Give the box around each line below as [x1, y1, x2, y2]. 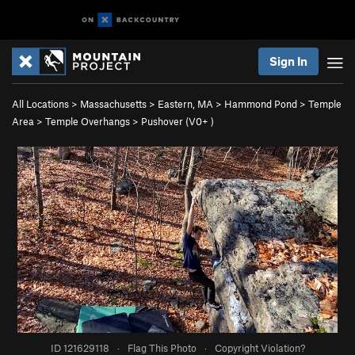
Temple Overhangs [45, 115, 130, 128]
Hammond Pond [224, 97, 297, 110]
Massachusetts [80, 97, 147, 110]
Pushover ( [141, 115, 189, 128]
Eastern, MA [158, 97, 213, 110]
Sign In [269, 54, 307, 68]
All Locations [12, 97, 69, 110]
